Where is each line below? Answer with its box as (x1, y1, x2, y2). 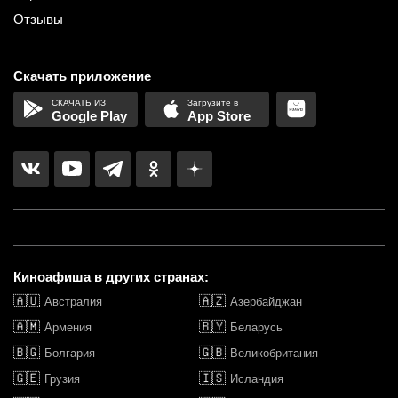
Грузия (44, 371, 80, 386)
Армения (44, 320, 92, 334)
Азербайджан (230, 294, 302, 308)
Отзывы (13, 11, 63, 27)
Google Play (51, 107, 127, 123)
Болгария (44, 346, 95, 360)
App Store (187, 107, 251, 123)
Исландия (230, 371, 283, 386)
